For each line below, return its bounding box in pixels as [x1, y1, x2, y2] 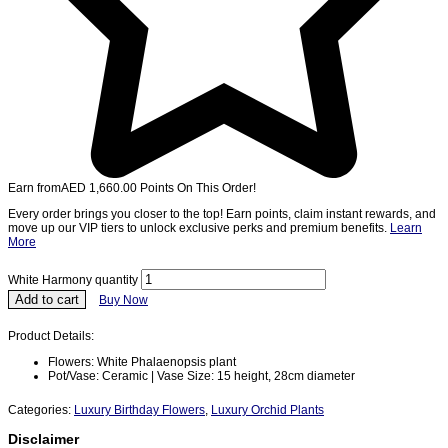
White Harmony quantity [8, 272, 138, 287]
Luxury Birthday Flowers [74, 402, 205, 417]
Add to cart [15, 291, 79, 307]
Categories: [8, 402, 74, 417]
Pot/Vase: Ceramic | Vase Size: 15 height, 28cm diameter [48, 368, 355, 383]
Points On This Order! [137, 180, 256, 195]
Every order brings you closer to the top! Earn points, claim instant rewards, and [8, 206, 436, 221]
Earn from [8, 180, 61, 195]
